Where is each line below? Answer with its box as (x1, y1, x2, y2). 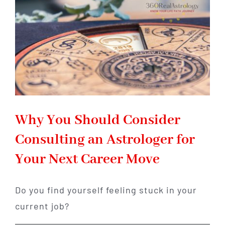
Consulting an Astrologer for (15, 131, 195, 149)
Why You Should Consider (15, 111, 180, 129)
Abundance (128, 20, 165, 29)
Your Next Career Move (15, 150, 160, 168)
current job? (15, 200, 69, 211)
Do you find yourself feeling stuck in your (15, 184, 197, 195)
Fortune (128, 55, 154, 63)
